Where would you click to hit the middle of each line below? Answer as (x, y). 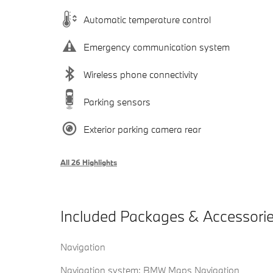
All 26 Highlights (89, 162)
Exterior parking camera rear (142, 129)
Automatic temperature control (147, 19)
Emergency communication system (157, 47)
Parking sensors (117, 101)
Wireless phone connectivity (141, 74)
